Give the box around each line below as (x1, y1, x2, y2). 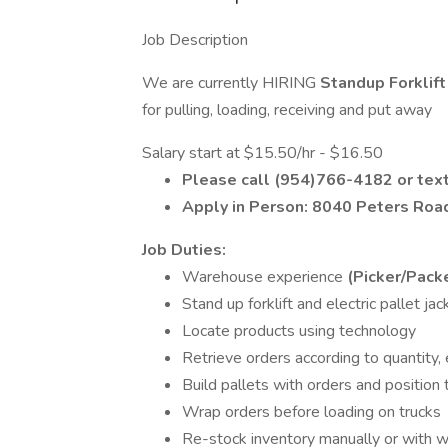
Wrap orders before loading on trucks (182, 401, 441, 423)
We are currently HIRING (142, 72, 320, 94)
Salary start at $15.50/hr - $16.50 (142, 142, 383, 164)
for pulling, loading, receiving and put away (142, 99, 432, 121)
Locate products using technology (182, 320, 416, 342)
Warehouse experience (182, 266, 347, 288)
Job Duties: (142, 239, 226, 261)
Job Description (142, 29, 248, 51)
